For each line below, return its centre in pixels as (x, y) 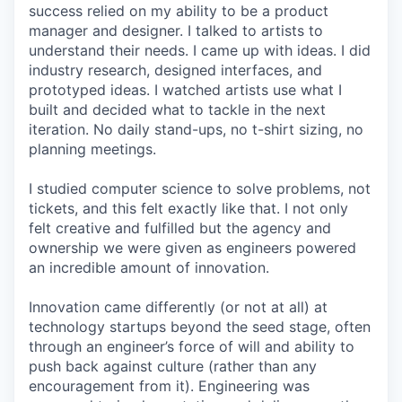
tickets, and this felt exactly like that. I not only (188, 208)
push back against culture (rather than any (173, 366)
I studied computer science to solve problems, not (200, 188)
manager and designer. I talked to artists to (176, 31)
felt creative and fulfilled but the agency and (180, 228)
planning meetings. (92, 149)
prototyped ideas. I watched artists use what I (185, 90)
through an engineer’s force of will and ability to (192, 346)
